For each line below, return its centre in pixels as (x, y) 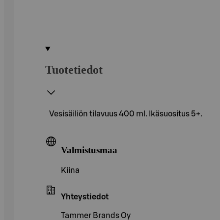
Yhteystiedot (85, 197)
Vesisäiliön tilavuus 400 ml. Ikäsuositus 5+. (126, 114)
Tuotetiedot (74, 69)
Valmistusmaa (89, 150)
